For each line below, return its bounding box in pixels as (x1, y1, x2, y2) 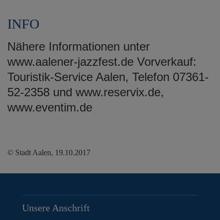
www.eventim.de (7, 100, 92, 114)
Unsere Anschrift (22, 202, 90, 213)
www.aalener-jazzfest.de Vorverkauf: (7, 55, 196, 68)
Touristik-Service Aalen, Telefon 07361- (7, 70, 209, 83)
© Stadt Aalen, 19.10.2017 (7, 148, 90, 157)
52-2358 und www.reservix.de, (7, 85, 164, 99)
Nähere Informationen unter (7, 39, 150, 53)
